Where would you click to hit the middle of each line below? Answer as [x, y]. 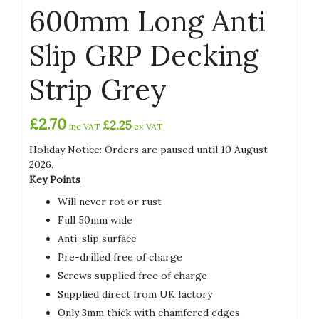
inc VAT [86, 127]
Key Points [55, 180]
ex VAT [147, 127]
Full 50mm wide [95, 220]
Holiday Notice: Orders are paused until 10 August [148, 150]
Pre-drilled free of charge [120, 257]
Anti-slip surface [97, 239]
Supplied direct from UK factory [135, 294]
